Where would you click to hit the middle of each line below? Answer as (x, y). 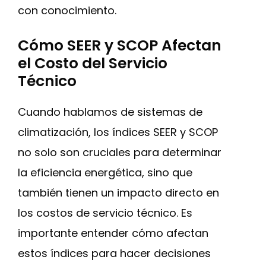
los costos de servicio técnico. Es (105, 213)
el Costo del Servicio (93, 63)
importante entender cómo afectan (113, 233)
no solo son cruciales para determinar (120, 152)
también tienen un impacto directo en (118, 193)
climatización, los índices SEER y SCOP (118, 132)
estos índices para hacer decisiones (114, 253)
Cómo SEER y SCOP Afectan (120, 45)
